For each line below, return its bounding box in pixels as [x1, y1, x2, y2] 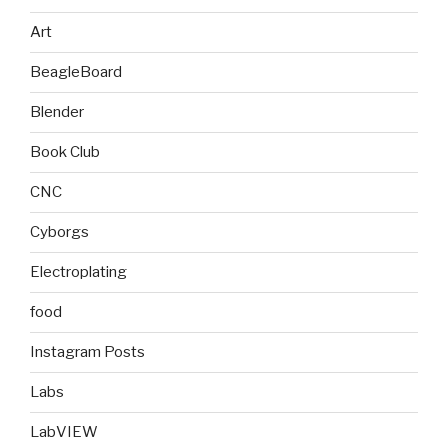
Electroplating [30, 263, 127, 282]
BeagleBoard [30, 63, 122, 82]
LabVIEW [30, 423, 98, 442]
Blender [30, 103, 84, 122]
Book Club [30, 143, 100, 162]
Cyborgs [30, 223, 89, 242]
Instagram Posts [30, 343, 145, 362]
